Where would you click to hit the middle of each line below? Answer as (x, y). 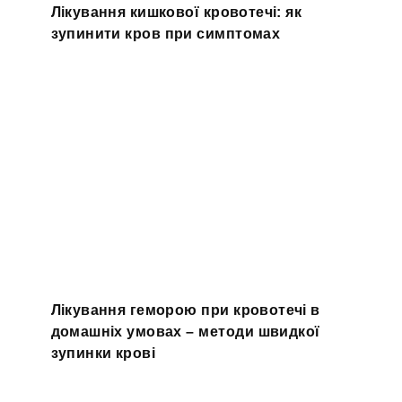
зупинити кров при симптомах (166, 33)
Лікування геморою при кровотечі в (185, 310)
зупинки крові (103, 353)
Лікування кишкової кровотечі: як (176, 12)
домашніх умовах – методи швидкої (185, 332)
